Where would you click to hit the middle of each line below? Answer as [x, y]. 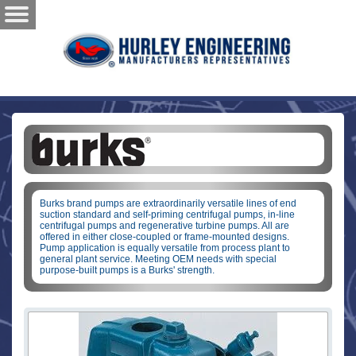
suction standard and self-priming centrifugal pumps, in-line [167, 215]
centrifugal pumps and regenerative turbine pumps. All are [164, 226]
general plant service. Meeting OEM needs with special [158, 259]
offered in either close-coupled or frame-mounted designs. [164, 237]
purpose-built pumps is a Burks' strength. [127, 271]
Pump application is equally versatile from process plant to [165, 248]
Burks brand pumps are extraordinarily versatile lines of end [168, 204]
